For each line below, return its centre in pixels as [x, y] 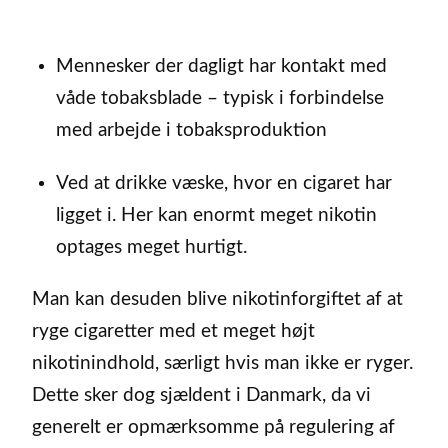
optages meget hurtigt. [151, 247]
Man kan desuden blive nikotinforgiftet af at [217, 300]
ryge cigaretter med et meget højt [173, 332]
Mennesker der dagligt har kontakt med [221, 66]
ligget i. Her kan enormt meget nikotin [216, 215]
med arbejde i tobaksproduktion [191, 130]
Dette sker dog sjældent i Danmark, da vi [201, 396]
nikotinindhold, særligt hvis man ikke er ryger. [222, 364]
